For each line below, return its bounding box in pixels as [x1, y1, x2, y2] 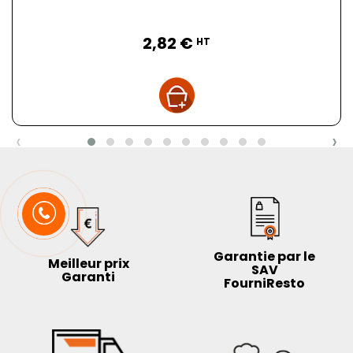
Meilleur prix [47, 254, 129, 273]
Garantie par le [214, 247, 316, 266]
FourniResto [224, 274, 306, 293]
